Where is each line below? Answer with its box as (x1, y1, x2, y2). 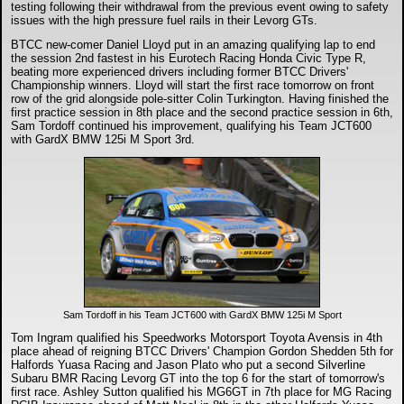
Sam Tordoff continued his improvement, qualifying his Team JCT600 (11, 119, 372, 133)
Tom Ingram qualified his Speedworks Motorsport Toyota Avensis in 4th (11, 331, 382, 344)
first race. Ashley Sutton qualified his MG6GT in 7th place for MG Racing (11, 385, 391, 399)
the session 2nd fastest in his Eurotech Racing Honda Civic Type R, (11, 51, 366, 65)
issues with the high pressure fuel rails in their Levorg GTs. (11, 14, 317, 27)
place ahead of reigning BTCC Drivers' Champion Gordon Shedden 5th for (11, 344, 393, 358)
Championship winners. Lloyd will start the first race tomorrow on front (11, 78, 374, 92)
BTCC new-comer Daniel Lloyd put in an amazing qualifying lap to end (11, 38, 375, 51)
